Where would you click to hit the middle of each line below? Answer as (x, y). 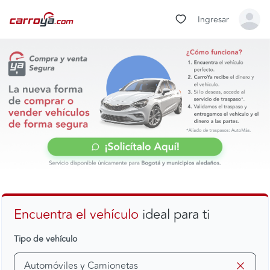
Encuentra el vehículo (76, 215)
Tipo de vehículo (46, 239)
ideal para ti (174, 215)
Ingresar (213, 19)
